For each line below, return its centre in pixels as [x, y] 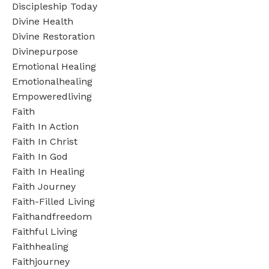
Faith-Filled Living [53, 201]
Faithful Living [45, 231]
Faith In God [40, 156]
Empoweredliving [52, 96]
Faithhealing [40, 246]
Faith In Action [45, 126]
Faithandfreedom [52, 216]
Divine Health [43, 21]
